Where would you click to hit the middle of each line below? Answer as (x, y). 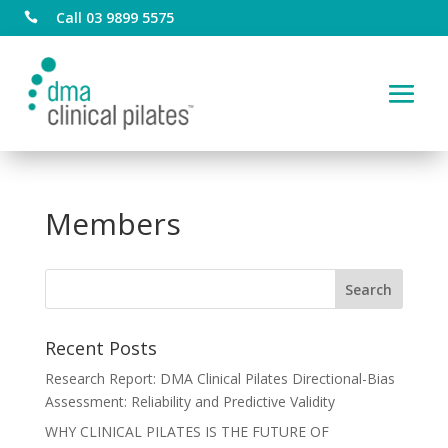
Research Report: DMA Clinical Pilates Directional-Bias (219, 378)
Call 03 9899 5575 (115, 17)
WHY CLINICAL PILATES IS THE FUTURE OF (186, 431)
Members (112, 223)
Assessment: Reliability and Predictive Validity (189, 401)
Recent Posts (100, 347)
